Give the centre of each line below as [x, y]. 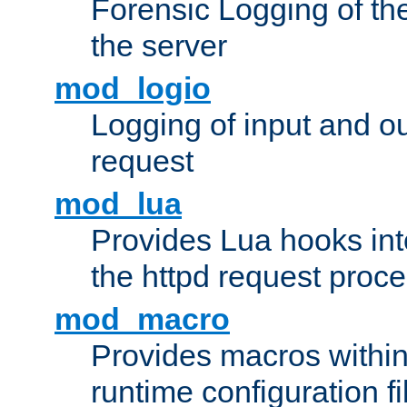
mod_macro [142, 319]
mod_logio [133, 89]
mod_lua [118, 204]
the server [159, 46]
